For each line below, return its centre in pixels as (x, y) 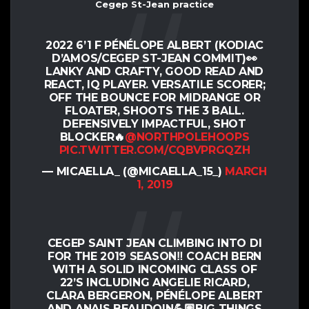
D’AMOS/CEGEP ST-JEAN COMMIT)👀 (154, 59)
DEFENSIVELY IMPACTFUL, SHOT (154, 124)
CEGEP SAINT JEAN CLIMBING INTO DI (154, 243)
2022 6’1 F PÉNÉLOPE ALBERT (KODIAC (154, 46)
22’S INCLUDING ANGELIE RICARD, (154, 283)
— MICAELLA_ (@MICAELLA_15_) (134, 172)
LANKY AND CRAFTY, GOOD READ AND (154, 72)
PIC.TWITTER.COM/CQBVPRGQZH (154, 150)
